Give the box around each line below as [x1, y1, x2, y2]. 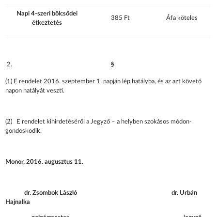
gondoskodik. [5, 127, 42, 134]
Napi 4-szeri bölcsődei [16, 10, 77, 17]
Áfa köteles [166, 15, 198, 21]
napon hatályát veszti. [5, 87, 65, 94]
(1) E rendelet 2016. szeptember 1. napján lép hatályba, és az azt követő [5, 78, 202, 85]
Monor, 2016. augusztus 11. [5, 158, 84, 165]
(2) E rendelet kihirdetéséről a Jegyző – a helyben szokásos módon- [5, 118, 192, 125]
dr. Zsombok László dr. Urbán [5, 189, 198, 196]
